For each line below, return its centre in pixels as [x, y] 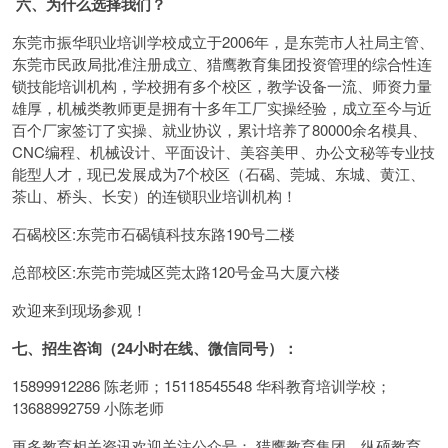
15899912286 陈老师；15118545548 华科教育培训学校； [201, 385]
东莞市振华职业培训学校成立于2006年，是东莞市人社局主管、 [223, 41]
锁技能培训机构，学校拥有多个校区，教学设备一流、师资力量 [222, 85]
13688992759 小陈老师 [92, 407]
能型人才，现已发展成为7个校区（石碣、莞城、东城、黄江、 [218, 173]
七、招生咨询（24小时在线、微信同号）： [155, 348]
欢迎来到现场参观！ [79, 309]
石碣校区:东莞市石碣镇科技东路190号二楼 [153, 233]
